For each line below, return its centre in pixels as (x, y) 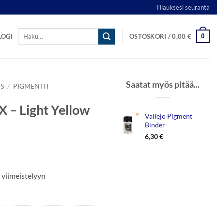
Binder (155, 124)
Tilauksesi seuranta (183, 7)
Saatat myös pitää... (163, 84)
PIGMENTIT (31, 86)
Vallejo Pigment (169, 116)
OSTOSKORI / (151, 36)
